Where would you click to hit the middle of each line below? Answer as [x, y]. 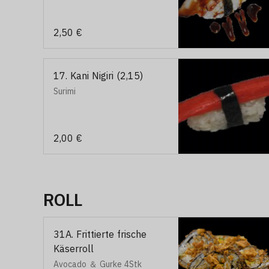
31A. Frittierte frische [100, 234]
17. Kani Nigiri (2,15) [98, 76]
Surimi [65, 91]
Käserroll [74, 249]
